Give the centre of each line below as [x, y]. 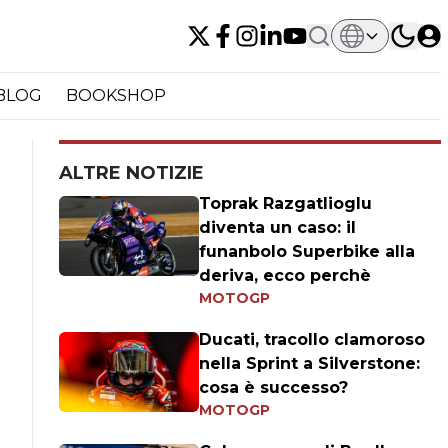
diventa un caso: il [278, 227]
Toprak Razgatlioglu [286, 203]
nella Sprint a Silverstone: [310, 363]
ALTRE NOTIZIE [132, 173]
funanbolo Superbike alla [307, 251]
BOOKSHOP [116, 95]
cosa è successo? [274, 387]
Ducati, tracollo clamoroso [312, 339]
